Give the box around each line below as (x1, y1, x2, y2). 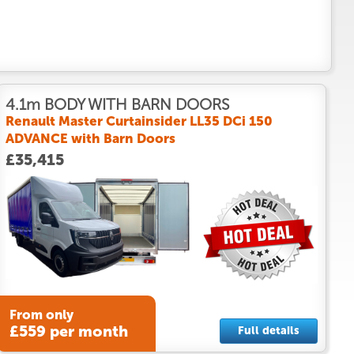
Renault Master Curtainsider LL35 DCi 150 (5, 112, 273, 129)
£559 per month (9, 322, 128, 341)
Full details (237, 323, 299, 337)
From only (9, 307, 73, 323)
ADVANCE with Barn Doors (5, 130, 175, 146)
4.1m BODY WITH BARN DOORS (5, 95, 229, 114)
